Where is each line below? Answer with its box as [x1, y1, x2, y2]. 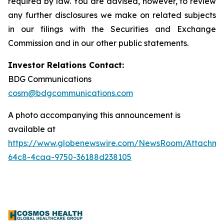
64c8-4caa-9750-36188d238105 [8, 152, 131, 162]
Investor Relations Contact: [8, 60, 124, 70]
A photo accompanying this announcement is [8, 110, 180, 120]
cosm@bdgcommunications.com [8, 88, 133, 98]
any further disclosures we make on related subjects [8, 10, 216, 20]
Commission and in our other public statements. [8, 38, 188, 48]
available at [8, 124, 55, 134]
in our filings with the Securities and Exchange [8, 24, 216, 34]
